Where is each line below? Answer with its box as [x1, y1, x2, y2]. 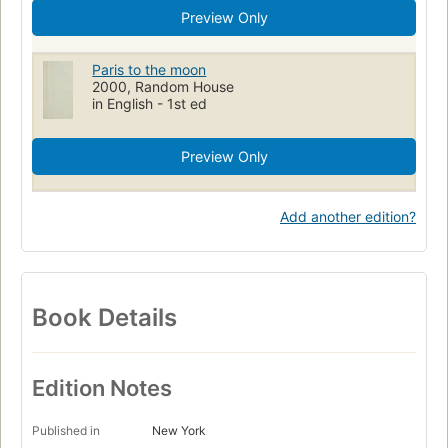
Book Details [32, 302, 177, 332]
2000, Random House [92, 77, 235, 95]
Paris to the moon [92, 60, 207, 78]
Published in [32, 422, 100, 438]
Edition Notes [32, 374, 172, 401]
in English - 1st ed [92, 94, 208, 112]
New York [152, 422, 206, 438]
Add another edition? [280, 207, 416, 225]
